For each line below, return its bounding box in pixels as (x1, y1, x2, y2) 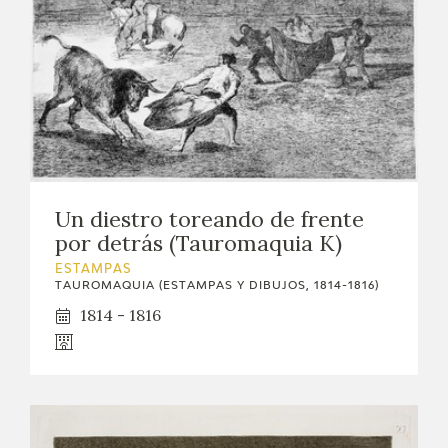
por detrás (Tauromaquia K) (55, 229, 342, 258)
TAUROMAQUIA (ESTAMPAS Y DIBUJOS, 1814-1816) (55, 280, 379, 292)
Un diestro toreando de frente (55, 205, 364, 234)
